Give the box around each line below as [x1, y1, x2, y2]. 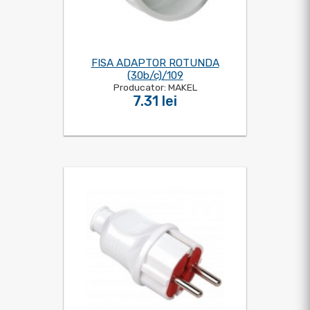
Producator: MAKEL [113, 82, 197, 93]
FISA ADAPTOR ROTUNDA [91, 57, 219, 69]
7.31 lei [133, 93, 177, 109]
